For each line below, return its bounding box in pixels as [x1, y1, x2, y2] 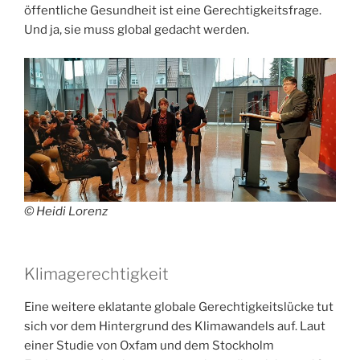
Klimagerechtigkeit [24, 264, 169, 284]
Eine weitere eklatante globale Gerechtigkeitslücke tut [24, 300, 333, 315]
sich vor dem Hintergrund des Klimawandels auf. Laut [24, 319, 325, 334]
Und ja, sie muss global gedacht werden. [24, 22, 249, 38]
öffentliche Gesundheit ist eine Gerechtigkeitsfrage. [24, 3, 321, 18]
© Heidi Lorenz [24, 203, 108, 219]
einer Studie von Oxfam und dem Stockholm [24, 338, 274, 354]
